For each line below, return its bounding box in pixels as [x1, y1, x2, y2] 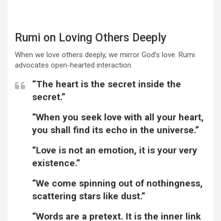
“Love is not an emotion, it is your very [32, 145, 197, 156]
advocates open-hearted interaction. [15, 61, 133, 70]
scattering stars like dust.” [32, 190, 146, 202]
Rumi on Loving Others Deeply [15, 31, 166, 45]
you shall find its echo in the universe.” [32, 124, 199, 136]
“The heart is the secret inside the [32, 78, 181, 90]
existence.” [32, 157, 80, 169]
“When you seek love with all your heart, [32, 111, 204, 123]
